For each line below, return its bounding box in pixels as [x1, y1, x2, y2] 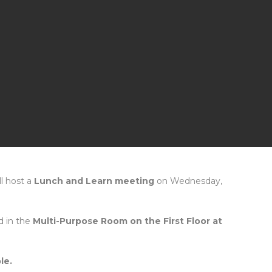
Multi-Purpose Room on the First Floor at [33, 216, 222, 226]
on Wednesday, [154, 175, 222, 186]
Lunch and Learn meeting [34, 175, 154, 186]
